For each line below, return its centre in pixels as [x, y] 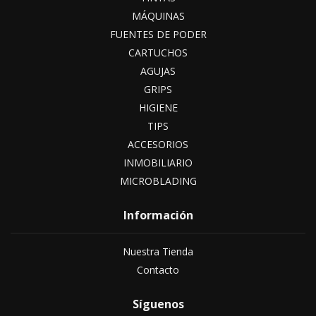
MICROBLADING [158, 181]
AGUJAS [158, 71]
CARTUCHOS [158, 53]
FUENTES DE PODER [158, 34]
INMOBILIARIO [158, 163]
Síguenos [158, 304]
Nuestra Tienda [158, 251]
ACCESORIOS [158, 144]
